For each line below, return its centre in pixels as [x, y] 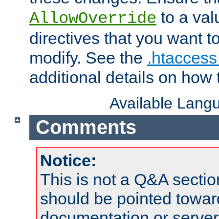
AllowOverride [93, 18]
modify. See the [88, 57]
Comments [86, 127]
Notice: [68, 160]
